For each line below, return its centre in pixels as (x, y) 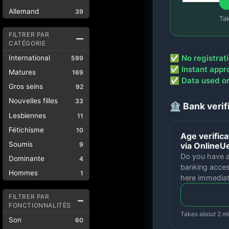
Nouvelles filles (33, 101)
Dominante (27, 159)
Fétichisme (26, 130)
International (29, 58)
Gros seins (26, 87)
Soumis (21, 144)
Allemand (24, 11)
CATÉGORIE (27, 43)
